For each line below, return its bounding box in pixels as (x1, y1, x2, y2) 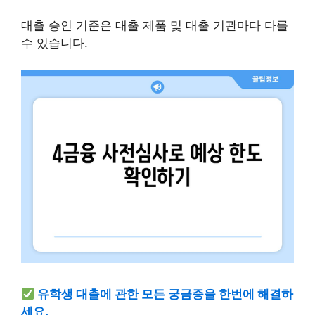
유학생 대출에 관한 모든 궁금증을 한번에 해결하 (37, 287, 294, 302)
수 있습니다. (21, 35, 88, 50)
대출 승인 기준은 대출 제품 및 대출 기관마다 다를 (21, 18, 288, 32)
